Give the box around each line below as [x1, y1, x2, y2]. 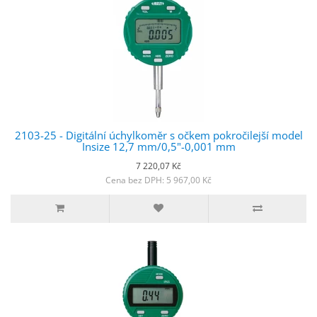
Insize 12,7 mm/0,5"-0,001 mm [81, 139, 236, 154]
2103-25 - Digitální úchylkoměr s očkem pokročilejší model [14, 127, 303, 142]
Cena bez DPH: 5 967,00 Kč [105, 173, 212, 186]
